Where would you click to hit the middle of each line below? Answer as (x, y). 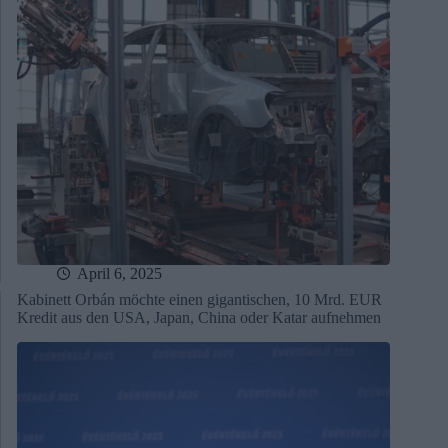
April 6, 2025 (119, 274)
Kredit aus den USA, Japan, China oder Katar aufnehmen (199, 318)
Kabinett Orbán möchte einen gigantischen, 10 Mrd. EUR (199, 300)
